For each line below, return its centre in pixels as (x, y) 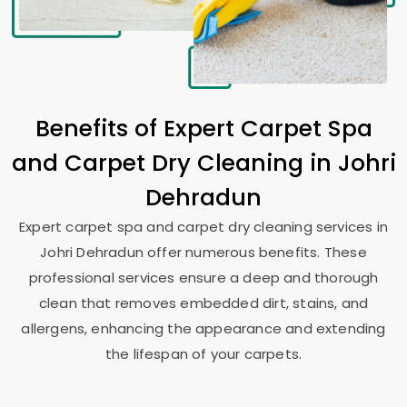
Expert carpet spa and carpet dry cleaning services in (203, 227)
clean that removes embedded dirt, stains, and (203, 303)
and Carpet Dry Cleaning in (174, 163)
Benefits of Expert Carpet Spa (203, 128)
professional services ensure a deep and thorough (203, 278)
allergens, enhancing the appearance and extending (203, 328)
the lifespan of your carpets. (203, 354)
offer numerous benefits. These (257, 252)
